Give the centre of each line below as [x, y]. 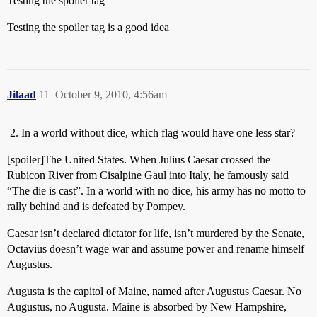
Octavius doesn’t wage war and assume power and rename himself [156, 248]
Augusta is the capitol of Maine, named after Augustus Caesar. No [154, 291]
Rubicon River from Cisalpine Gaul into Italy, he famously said [148, 175]
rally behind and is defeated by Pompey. [96, 206]
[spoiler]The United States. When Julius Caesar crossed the [139, 159]
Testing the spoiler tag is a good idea [88, 27]
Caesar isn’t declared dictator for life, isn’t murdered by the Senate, [156, 233]
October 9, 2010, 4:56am [111, 94]
